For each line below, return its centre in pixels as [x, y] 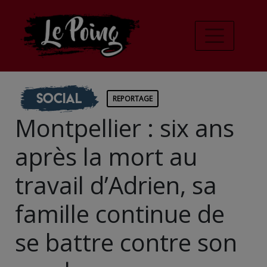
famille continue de [120, 213]
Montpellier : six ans [125, 128]
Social [59, 98]
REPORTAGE [133, 98]
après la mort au [106, 156]
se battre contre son [126, 242]
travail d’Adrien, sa [116, 185]
